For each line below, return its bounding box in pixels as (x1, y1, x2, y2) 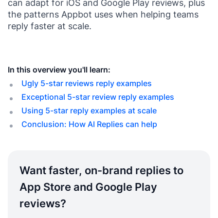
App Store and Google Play (19, 180, 157, 193)
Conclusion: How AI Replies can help (21, 119, 157, 129)
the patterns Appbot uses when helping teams (8, 9, 199, 20)
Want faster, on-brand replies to (19, 163, 183, 177)
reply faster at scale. (8, 21, 91, 32)
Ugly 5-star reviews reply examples (21, 78, 152, 88)
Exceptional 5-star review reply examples (21, 91, 174, 102)
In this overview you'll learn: (8, 64, 110, 74)
